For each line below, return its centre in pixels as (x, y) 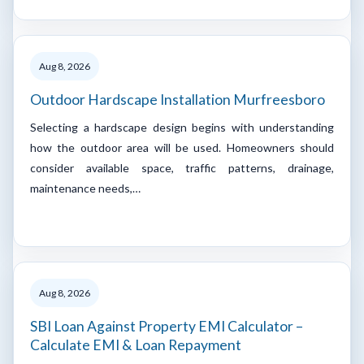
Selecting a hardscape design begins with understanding (182, 127)
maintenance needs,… (85, 188)
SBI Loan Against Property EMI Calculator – (167, 326)
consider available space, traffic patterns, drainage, (182, 167)
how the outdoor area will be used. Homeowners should (182, 147)
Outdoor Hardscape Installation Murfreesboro (178, 99)
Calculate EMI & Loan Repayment (136, 344)
